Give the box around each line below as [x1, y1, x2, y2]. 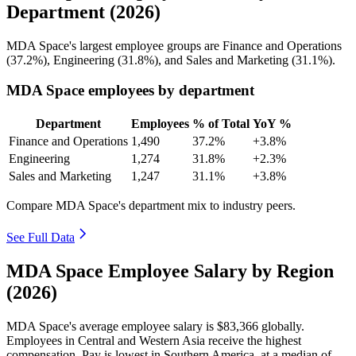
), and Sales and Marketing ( [154, 52, 296, 67]
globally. [258, 319, 304, 333]
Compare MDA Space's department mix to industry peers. [6, 199, 296, 213]
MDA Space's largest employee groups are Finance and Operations [6, 38, 342, 52]
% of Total [192, 117, 250, 131]
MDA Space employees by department [6, 82, 254, 99]
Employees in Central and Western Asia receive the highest [6, 333, 301, 347]
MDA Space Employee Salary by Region [6, 260, 334, 281]
